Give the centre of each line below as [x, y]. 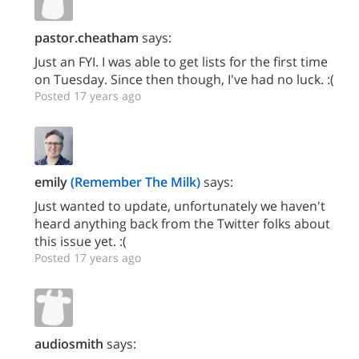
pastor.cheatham [87, 38]
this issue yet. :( [81, 241]
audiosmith [69, 344]
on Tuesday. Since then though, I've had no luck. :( [184, 79]
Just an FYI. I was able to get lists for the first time [181, 62]
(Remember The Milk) [135, 182]
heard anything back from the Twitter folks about [182, 224]
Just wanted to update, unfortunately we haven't [180, 206]
